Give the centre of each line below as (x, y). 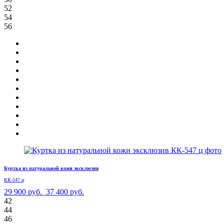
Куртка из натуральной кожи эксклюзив (51, 168)
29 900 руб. (23, 192)
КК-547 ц (14, 180)
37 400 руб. (65, 192)
